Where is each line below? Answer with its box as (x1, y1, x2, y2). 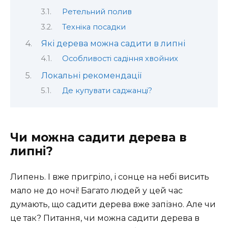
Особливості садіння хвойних (62, 54, 178, 64)
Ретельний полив (62, 7, 132, 17)
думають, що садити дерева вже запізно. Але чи (10, 199, 216, 209)
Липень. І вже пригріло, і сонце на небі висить (10, 172, 209, 182)
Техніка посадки (62, 22, 126, 32)
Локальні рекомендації (41, 70, 141, 80)
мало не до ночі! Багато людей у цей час (10, 185, 183, 195)
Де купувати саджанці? (62, 86, 152, 96)
